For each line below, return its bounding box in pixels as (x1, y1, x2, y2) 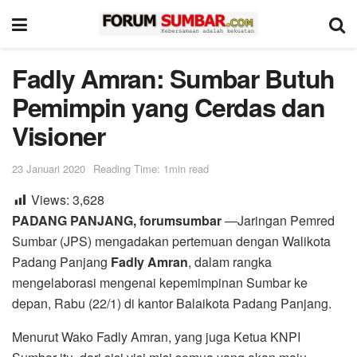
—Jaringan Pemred (222, 210, 335, 229)
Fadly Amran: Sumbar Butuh (12, 60, 335, 96)
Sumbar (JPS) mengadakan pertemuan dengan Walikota (12, 231, 331, 250)
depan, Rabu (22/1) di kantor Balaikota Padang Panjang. (12, 293, 331, 312)
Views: (31, 190, 69, 209)
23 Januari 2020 (12, 160, 85, 176)
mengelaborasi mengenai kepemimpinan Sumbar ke (12, 273, 308, 292)
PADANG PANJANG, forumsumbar (12, 210, 222, 229)
